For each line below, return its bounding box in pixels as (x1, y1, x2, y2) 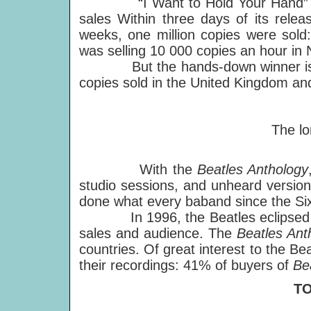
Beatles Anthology (196, 162, 309, 177)
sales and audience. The (79, 226, 237, 241)
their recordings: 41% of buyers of (79, 258, 293, 273)
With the (79, 162, 197, 177)
